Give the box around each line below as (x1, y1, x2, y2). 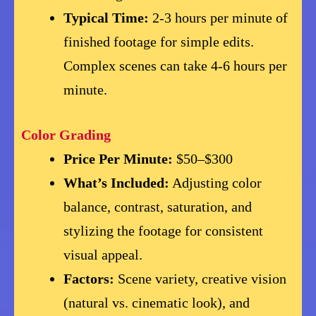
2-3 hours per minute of (149, 10, 288, 26)
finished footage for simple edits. (63, 34, 255, 50)
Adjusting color (169, 175, 262, 191)
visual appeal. (63, 247, 143, 263)
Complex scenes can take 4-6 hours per (63, 58, 288, 74)
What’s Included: (63, 175, 170, 191)
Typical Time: (63, 10, 150, 26)
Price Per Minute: (63, 151, 174, 167)
